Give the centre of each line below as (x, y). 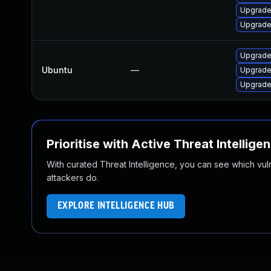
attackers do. (73, 178)
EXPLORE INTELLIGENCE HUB (116, 206)
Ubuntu (57, 70)
